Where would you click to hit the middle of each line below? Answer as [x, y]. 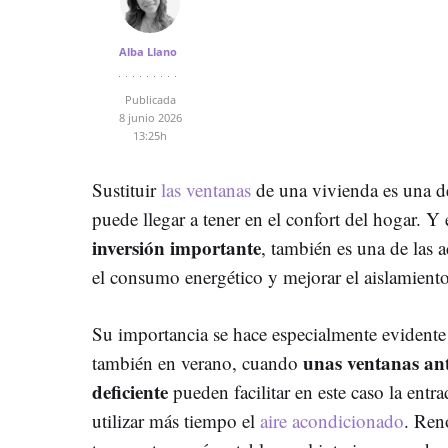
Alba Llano [147, 51]
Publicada [150, 99]
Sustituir [126, 189]
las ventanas [206, 189]
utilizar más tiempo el [176, 420]
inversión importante [176, 247]
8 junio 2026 [150, 117]
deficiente [130, 391]
